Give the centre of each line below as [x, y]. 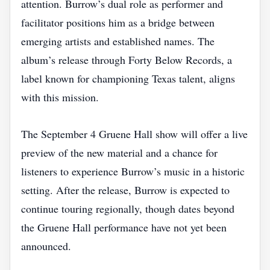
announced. [46, 246]
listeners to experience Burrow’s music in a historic [133, 171]
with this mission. [60, 97]
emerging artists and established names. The [118, 41]
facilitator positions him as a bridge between [118, 22]
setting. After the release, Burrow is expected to [125, 190]
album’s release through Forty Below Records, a [127, 60]
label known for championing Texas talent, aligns [128, 78]
